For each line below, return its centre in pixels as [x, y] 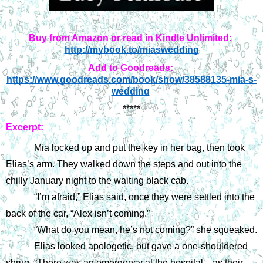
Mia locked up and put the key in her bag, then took [139, 147]
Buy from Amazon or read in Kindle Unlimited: [130, 38]
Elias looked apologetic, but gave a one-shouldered [141, 246]
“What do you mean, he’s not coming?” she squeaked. [146, 230]
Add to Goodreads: [130, 68]
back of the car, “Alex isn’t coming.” [78, 213]
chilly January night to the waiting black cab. [97, 180]
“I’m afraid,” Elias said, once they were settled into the [144, 197]
